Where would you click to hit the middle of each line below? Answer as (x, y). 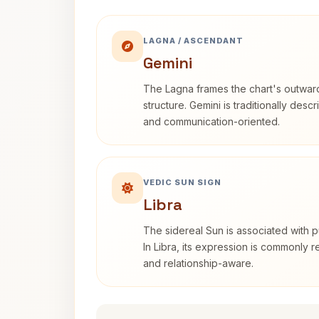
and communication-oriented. (211, 121)
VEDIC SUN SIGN (182, 182)
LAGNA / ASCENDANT (193, 41)
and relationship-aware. (198, 263)
